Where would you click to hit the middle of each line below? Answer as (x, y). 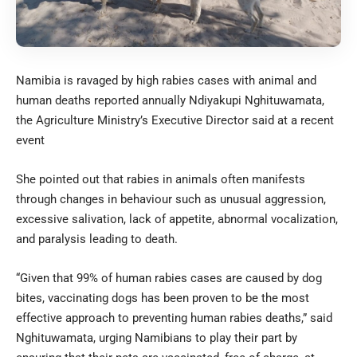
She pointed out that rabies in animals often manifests (161, 180)
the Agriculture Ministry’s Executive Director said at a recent (175, 121)
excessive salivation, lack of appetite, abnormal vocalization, (177, 220)
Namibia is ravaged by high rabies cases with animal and (166, 81)
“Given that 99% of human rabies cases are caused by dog (169, 279)
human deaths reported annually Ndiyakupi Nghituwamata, (170, 101)
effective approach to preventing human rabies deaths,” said (174, 318)
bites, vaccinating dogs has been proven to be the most (163, 298)
